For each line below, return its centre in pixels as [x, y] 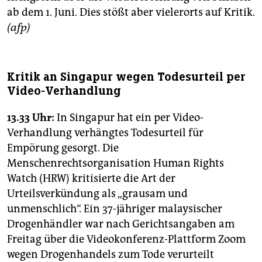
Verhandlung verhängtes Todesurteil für [105, 133]
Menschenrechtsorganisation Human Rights [116, 163]
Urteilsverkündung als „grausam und [97, 194]
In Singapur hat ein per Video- [129, 118]
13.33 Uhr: [31, 118]
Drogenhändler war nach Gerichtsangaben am [121, 224]
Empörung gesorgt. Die [63, 148]
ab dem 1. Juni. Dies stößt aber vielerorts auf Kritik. [131, 13]
